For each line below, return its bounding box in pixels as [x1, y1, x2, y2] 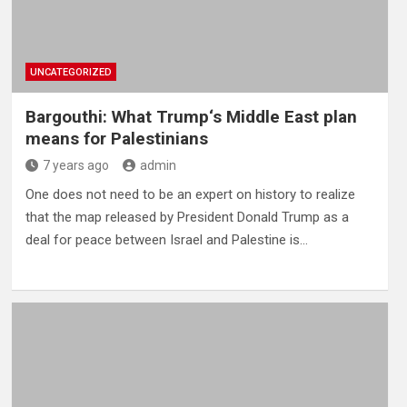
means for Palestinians [25, 127, 208, 149]
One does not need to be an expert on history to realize [25, 185, 355, 203]
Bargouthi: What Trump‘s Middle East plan [25, 105, 357, 127]
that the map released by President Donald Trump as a [25, 208, 349, 225]
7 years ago [42, 157, 109, 173]
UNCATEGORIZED [29, 65, 112, 78]
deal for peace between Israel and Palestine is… [25, 231, 308, 248]
